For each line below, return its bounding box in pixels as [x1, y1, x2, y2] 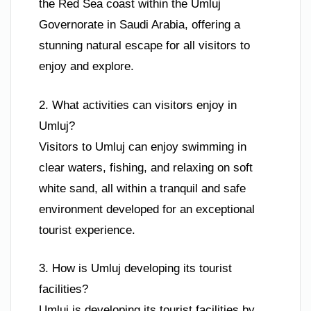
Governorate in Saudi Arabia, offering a [39, 18, 240, 32]
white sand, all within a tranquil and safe [39, 181, 246, 195]
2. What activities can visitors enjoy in [39, 98, 237, 112]
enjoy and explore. [39, 60, 134, 74]
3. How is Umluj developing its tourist [39, 262, 232, 276]
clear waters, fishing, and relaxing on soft [39, 160, 253, 174]
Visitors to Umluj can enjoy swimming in [39, 140, 246, 153]
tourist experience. [39, 223, 135, 237]
